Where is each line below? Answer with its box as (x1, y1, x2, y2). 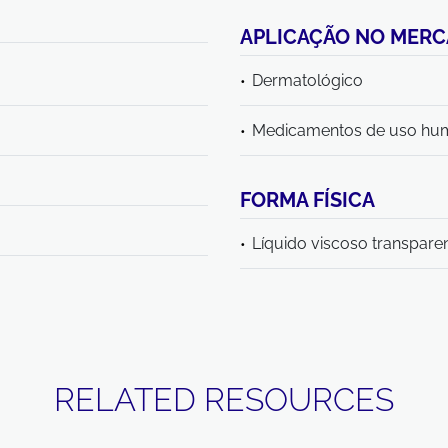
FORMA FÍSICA (240, 188, 375, 212)
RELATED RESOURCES (54, 381, 394, 418)
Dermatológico (252, 71, 363, 90)
